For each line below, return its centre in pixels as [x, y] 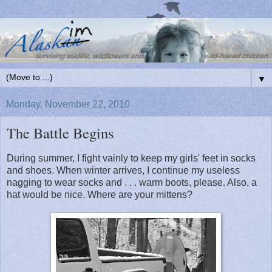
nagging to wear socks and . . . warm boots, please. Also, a [132, 182]
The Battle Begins [60, 132]
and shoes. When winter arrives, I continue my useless [123, 170]
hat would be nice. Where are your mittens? [100, 194]
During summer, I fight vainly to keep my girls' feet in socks [131, 158]
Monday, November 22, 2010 [68, 104]
